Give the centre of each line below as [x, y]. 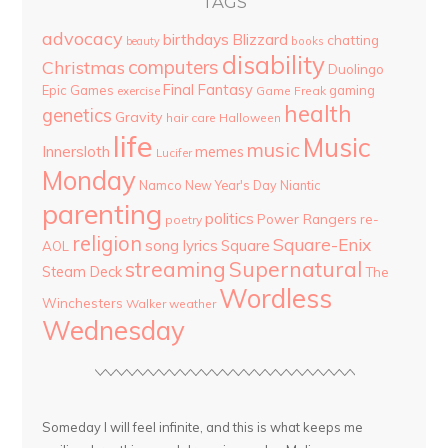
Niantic [300, 186]
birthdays [196, 39]
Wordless [276, 298]
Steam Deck [82, 272]
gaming [352, 90]
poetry [184, 220]
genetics [77, 116]
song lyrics [182, 246]
